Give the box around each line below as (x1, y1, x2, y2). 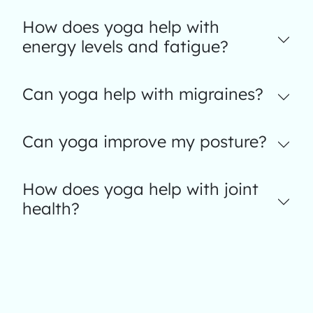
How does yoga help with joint (22, 179, 259, 199)
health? (22, 198, 80, 219)
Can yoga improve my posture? (22, 131, 267, 152)
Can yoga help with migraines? (22, 84, 263, 104)
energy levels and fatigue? (22, 36, 228, 57)
